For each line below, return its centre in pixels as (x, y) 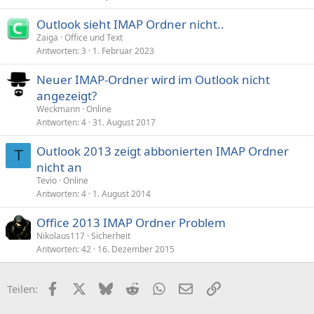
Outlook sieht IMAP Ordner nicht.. (130, 24)
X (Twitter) (110, 287)
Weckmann (58, 109)
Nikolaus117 (61, 235)
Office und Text (94, 37)
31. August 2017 (124, 122)
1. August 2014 (122, 193)
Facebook (82, 287)
